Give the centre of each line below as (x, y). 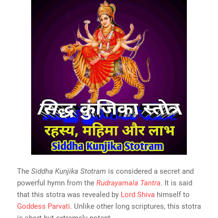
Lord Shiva (138, 195)
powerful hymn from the (57, 183)
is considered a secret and (150, 172)
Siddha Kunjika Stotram (69, 172)
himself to (172, 195)
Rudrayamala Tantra (128, 183)
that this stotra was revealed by (69, 195)
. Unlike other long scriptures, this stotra (136, 207)
